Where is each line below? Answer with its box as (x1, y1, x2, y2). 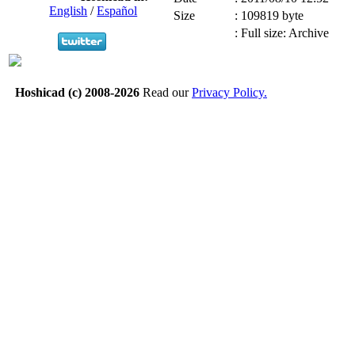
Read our (139, 86, 192, 99)
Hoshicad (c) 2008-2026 (15, 86, 139, 99)
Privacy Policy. (192, 86, 267, 99)
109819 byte (241, 9, 303, 23)
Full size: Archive (241, 26, 329, 40)
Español (97, 3, 138, 17)
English (49, 3, 88, 17)
